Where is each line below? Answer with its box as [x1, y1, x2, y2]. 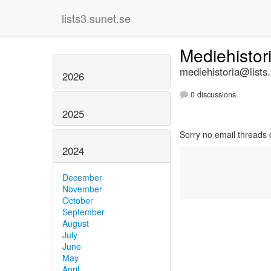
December [62, 171, 102, 184]
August [62, 217, 89, 230]
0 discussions [188, 89, 236, 100]
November [62, 183, 102, 195]
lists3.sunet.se [62, 10, 131, 26]
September [62, 206, 105, 218]
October [62, 194, 93, 207]
